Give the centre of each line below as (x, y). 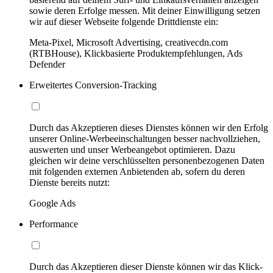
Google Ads (52, 204)
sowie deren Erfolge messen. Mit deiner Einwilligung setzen (145, 11)
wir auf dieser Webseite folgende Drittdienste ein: (124, 22)
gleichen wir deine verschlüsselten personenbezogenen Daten (147, 161)
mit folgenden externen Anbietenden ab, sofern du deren (137, 172)
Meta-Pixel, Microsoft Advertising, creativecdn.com (129, 43)
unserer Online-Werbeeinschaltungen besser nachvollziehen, (145, 139)
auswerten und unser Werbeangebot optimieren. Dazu (132, 150)
